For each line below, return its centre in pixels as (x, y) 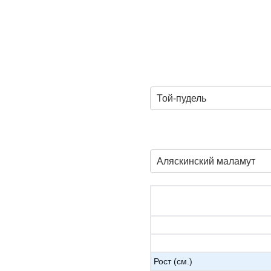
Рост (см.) (173, 261)
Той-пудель (181, 98)
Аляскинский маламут (206, 161)
